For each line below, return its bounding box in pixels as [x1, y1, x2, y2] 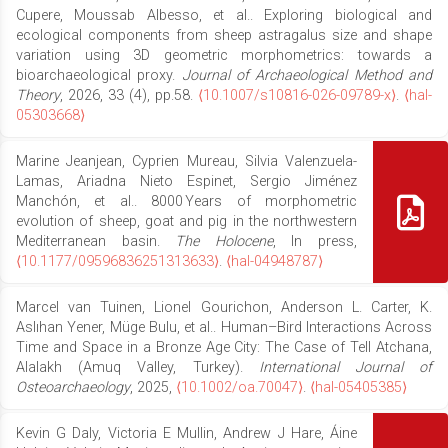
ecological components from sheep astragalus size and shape [16, 26, 432, 44]
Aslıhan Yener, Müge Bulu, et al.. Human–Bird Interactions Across [16, 318, 432, 336]
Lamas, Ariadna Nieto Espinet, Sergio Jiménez [16, 172, 357, 190]
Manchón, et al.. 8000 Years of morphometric [16, 192, 357, 210]
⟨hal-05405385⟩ [310, 378, 407, 396]
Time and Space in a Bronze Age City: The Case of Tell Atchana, [16, 338, 432, 356]
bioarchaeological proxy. [16, 66, 182, 84]
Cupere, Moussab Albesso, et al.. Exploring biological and [16, 6, 432, 24]
